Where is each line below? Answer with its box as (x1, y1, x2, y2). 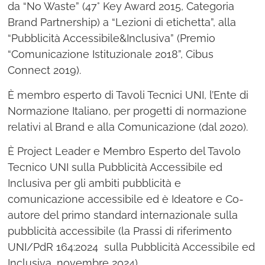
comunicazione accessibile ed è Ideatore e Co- (8, 193, 244, 206)
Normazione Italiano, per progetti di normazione (8, 104, 247, 117)
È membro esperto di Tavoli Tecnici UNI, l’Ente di (8, 88, 249, 101)
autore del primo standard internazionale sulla (8, 209, 238, 222)
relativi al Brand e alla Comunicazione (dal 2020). (8, 120, 248, 133)
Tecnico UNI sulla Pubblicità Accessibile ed (8, 161, 223, 174)
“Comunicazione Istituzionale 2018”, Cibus (8, 48, 214, 61)
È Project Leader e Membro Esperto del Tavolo (8, 145, 241, 158)
